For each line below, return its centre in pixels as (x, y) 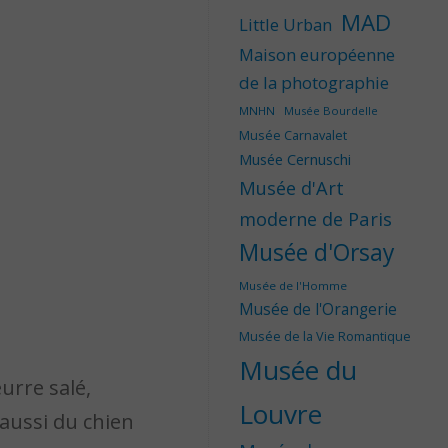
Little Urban (285, 25)
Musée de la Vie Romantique (325, 336)
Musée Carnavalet (293, 135)
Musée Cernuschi (295, 159)
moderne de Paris (315, 219)
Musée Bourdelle (331, 111)
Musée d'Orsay (316, 253)
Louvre (280, 414)
